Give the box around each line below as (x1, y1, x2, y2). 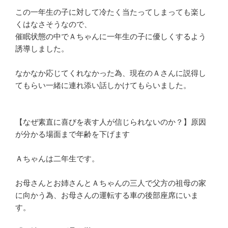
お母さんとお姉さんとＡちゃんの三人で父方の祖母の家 (15, 178, 206, 187)
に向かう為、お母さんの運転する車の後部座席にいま (15, 190, 198, 199)
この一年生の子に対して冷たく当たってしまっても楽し (15, 7, 206, 16)
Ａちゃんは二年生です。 (15, 154, 99, 163)
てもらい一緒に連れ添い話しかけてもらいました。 (15, 80, 191, 90)
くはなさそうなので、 (15, 19, 92, 28)
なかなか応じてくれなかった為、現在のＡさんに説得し (15, 68, 206, 77)
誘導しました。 (15, 44, 69, 53)
